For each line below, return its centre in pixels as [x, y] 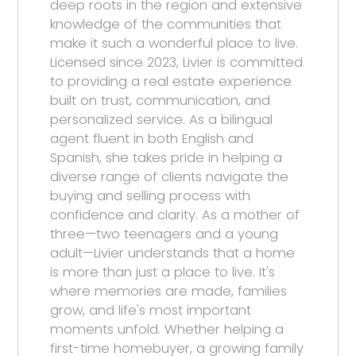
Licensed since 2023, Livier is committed [177, 62]
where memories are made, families [169, 291]
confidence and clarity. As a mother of [175, 215]
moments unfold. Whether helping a [167, 329]
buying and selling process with [151, 195]
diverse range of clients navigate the [170, 176]
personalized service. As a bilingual [162, 119]
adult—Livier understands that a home [173, 253]
